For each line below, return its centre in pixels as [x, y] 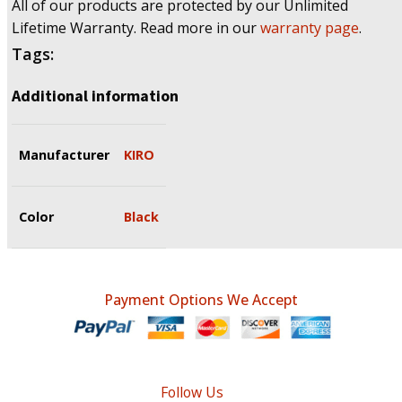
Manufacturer [64, 155]
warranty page [310, 28]
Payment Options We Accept [201, 300]
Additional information [95, 96]
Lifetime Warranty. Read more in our [136, 28]
